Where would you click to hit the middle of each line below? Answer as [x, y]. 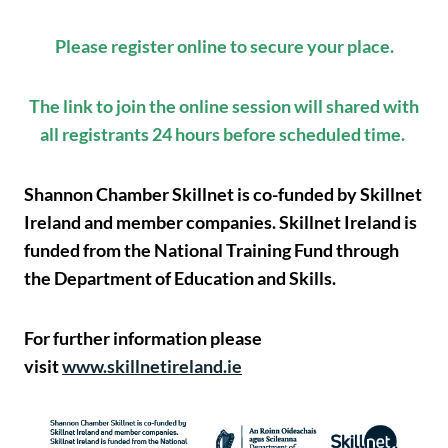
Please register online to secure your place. [224, 46]
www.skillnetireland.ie [152, 366]
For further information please [143, 338]
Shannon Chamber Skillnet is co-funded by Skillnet [223, 194]
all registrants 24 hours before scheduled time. [224, 134]
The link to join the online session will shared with [224, 106]
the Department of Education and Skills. [180, 278]
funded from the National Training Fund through [211, 250]
